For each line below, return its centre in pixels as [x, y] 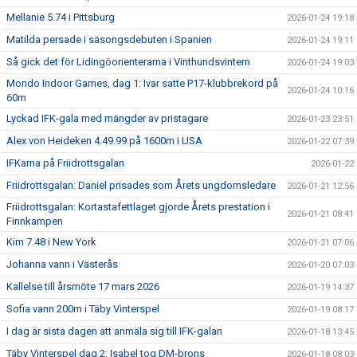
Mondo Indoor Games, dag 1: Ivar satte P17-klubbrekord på [142, 83]
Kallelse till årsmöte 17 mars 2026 [83, 286]
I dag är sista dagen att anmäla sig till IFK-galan [114, 331]
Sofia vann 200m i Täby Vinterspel [83, 309]
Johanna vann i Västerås [62, 264]
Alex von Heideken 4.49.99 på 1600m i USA [104, 141]
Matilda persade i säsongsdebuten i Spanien [109, 39]
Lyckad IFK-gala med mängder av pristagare [107, 118]
